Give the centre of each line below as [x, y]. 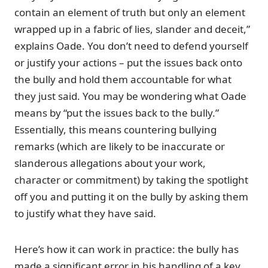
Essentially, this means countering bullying [115, 129]
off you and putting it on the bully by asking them [131, 196]
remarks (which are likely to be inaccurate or [120, 146]
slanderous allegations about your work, [110, 163]
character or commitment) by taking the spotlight [131, 179]
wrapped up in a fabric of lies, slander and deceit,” [132, 29]
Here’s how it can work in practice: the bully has [127, 249]
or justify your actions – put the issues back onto [128, 62]
